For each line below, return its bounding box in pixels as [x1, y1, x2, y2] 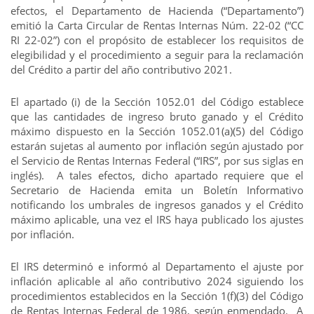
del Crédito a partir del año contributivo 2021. [11, 62, 232, 76]
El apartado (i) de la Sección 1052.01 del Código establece [11, 95, 303, 109]
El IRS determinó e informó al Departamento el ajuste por [11, 259, 303, 273]
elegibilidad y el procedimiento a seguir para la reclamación [11, 48, 303, 62]
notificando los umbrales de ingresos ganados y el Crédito [11, 198, 303, 212]
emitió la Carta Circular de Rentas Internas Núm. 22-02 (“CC [11, 18, 303, 32]
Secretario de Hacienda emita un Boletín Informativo [11, 183, 303, 197]
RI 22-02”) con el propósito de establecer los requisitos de [11, 33, 303, 47]
